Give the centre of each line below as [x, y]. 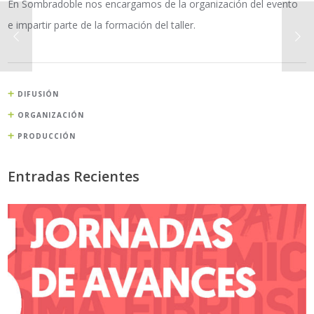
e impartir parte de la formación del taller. [102, 25]
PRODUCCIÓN [47, 136]
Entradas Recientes [74, 177]
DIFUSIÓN [39, 94]
